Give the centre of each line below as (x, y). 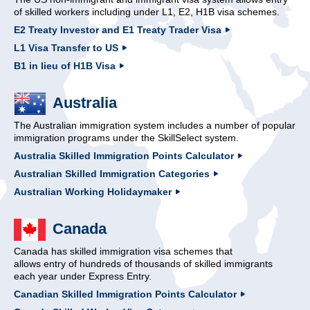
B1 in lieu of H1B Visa (65, 65)
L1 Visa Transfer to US (66, 47)
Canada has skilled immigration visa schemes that (123, 251)
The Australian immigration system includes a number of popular (155, 125)
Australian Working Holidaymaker (93, 191)
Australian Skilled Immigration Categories (112, 173)
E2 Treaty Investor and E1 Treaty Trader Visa (118, 29)
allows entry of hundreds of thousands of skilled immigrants (143, 263)
